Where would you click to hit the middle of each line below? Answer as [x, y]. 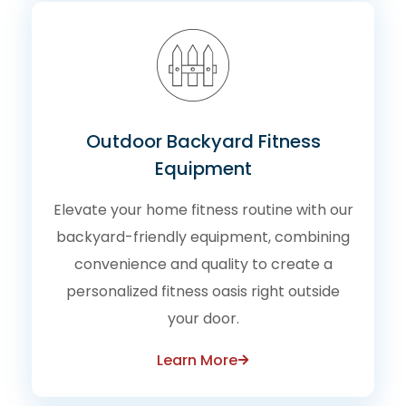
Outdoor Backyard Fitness [203, 141]
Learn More [197, 360]
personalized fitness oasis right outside [203, 291]
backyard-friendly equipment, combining [203, 237]
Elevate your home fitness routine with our [203, 209]
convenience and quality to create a [203, 264]
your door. [203, 318]
